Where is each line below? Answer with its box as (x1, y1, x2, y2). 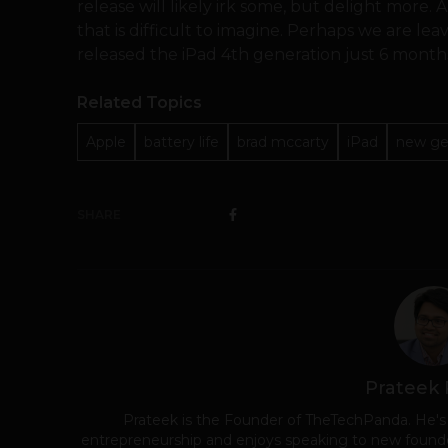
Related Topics (77, 92, 202, 112)
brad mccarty (237, 132, 329, 151)
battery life (144, 132, 219, 151)
